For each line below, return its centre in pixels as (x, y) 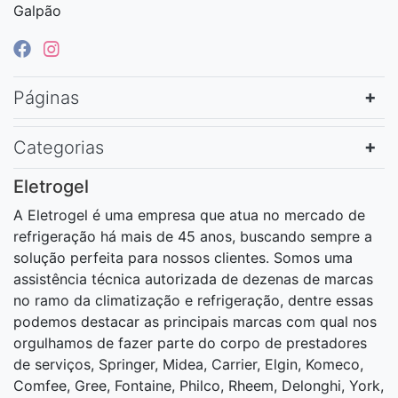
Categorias (59, 147)
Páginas (46, 97)
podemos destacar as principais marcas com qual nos (195, 321)
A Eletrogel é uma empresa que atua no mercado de (189, 215)
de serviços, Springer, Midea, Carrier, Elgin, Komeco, (188, 364)
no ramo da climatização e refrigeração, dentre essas (193, 300)
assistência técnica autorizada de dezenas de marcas (193, 279)
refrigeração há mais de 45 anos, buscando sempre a (193, 236)
